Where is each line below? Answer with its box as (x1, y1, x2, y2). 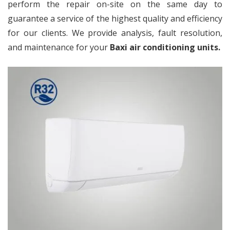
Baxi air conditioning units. (110, 42, 220, 53)
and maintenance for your (8, 42, 110, 53)
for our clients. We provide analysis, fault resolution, (8, 27, 222, 39)
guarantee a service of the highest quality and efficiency (8, 13, 222, 24)
